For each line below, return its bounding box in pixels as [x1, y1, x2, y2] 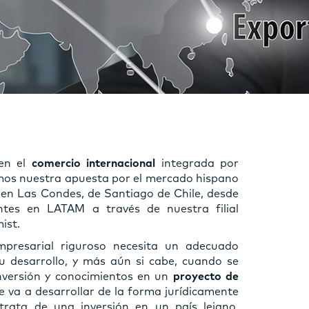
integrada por [155, 157, 239, 169]
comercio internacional [31, 157, 156, 169]
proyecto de [172, 270, 239, 282]
